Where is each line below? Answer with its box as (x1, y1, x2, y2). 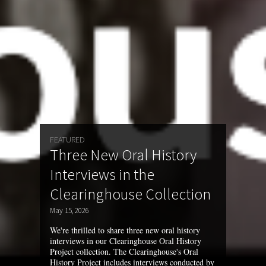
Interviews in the (50, 164, 155, 184)
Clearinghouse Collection (50, 183, 211, 204)
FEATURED (50, 134, 85, 145)
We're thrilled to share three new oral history (50, 224, 201, 236)
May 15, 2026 (50, 205, 90, 216)
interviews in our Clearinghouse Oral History (50, 235, 202, 246)
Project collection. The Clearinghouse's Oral (50, 245, 199, 257)
